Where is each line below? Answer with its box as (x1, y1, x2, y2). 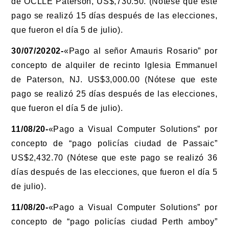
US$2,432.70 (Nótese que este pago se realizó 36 (11, 153, 218, 162)
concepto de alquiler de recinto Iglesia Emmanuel (11, 61, 218, 70)
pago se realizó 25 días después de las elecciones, (11, 89, 218, 98)
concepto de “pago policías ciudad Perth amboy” (11, 217, 218, 226)
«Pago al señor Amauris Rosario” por (63, 47, 218, 55)
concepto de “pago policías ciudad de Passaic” (11, 139, 218, 148)
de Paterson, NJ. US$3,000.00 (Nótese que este (11, 75, 218, 84)
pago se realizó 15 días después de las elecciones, (11, 11, 218, 20)
